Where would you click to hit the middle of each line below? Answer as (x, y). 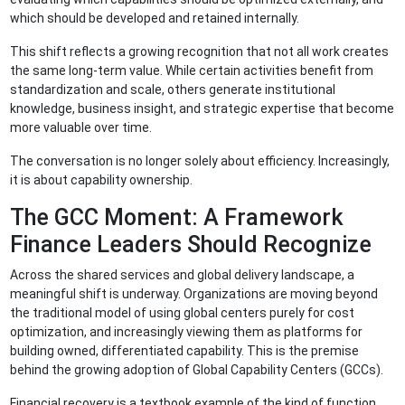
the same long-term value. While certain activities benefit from (192, 71)
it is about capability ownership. (103, 180)
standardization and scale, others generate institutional (173, 90)
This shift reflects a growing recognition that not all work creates (200, 52)
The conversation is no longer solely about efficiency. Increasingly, (200, 161)
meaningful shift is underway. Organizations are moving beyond (194, 294)
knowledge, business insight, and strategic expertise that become (202, 109)
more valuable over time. (83, 128)
